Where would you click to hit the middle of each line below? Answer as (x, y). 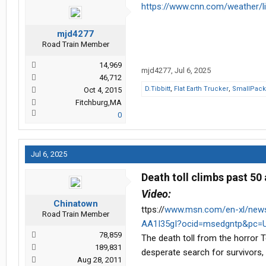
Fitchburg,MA (99, 103)
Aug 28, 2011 (99, 260)
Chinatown (75, 204)
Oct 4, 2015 (103, 90)
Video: (156, 194)
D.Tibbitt (158, 89)
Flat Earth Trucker (201, 89)
